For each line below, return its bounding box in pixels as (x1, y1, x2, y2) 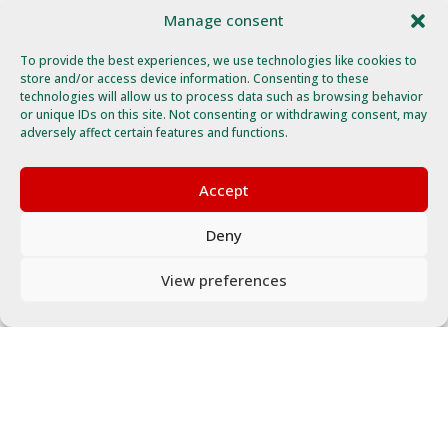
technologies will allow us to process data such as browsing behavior (20, 88, 423, 105)
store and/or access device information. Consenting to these (20, 70, 369, 87)
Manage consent (164, 10, 284, 30)
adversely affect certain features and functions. (20, 124, 288, 141)
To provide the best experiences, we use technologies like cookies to (20, 52, 417, 69)
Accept (199, 179, 249, 200)
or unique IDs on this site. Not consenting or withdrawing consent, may (20, 106, 427, 123)
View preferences (161, 269, 287, 290)
